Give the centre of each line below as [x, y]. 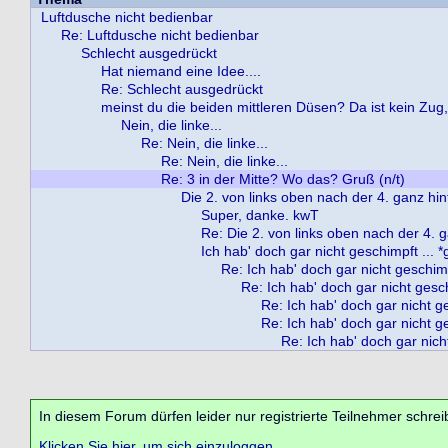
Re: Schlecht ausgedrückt [182, 89]
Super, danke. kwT [260, 215]
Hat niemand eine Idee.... [181, 71]
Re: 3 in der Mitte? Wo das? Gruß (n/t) [283, 179]
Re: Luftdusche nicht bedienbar [160, 35]
